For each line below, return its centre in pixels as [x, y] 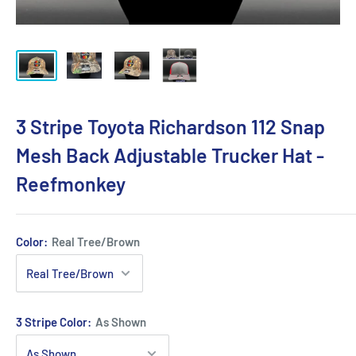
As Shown [121, 322]
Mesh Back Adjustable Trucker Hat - [170, 155]
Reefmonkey [71, 184]
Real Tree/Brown [96, 242]
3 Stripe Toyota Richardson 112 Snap [170, 127]
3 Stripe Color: [55, 322]
